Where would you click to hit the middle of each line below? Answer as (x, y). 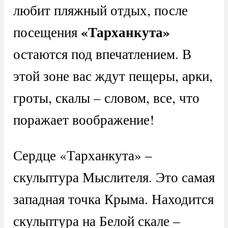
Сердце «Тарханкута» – (82, 155)
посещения (45, 32)
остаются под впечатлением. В (102, 54)
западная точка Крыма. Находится (113, 199)
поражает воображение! (83, 120)
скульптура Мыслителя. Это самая (114, 177)
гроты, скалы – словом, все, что (106, 98)
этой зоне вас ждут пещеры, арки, (113, 76)
